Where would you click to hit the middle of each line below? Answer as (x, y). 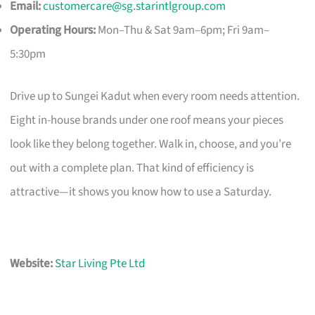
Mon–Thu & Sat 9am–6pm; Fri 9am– (183, 31)
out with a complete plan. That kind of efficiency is (132, 168)
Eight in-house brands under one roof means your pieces (147, 120)
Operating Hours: (53, 31)
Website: (32, 263)
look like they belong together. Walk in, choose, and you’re (151, 144)
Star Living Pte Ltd (100, 263)
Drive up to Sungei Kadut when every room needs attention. (155, 96)
